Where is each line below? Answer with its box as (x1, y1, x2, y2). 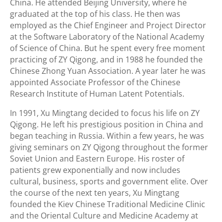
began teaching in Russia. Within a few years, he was (10, 130, 204, 141)
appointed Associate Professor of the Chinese (10, 77, 180, 88)
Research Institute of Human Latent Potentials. (10, 88, 184, 99)
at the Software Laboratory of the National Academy (10, 31, 204, 42)
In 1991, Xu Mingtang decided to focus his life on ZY (10, 108, 200, 118)
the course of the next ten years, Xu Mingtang (10, 187, 179, 198)
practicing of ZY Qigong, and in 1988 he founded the (10, 54, 203, 65)
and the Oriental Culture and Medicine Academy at (10, 210, 198, 221)
